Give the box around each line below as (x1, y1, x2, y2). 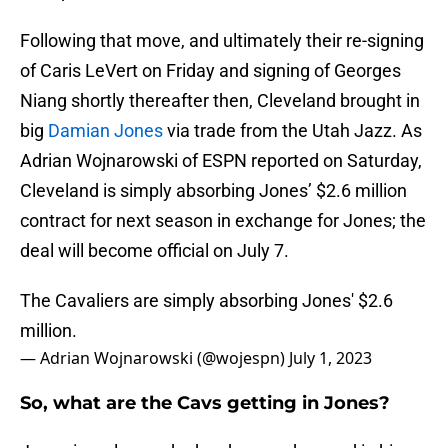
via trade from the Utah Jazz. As (163, 120, 422, 142)
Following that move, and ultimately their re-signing (20, 30, 424, 52)
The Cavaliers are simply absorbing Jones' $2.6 (20, 290, 393, 312)
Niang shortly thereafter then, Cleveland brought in (20, 90, 420, 112)
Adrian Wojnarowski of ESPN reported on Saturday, (20, 150, 422, 172)
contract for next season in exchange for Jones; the (20, 210, 426, 232)
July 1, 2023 (289, 347, 372, 370)
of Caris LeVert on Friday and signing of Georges (20, 60, 401, 82)
